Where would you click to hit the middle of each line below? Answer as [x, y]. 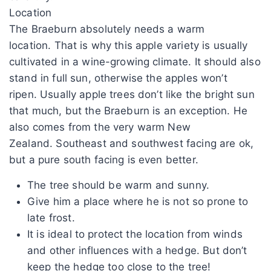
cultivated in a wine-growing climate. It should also [135, 61]
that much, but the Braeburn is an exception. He [129, 110]
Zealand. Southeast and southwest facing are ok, [132, 143]
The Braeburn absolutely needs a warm [107, 29]
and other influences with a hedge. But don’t [137, 250]
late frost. [51, 217]
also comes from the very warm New [100, 127]
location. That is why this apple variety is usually [129, 45]
